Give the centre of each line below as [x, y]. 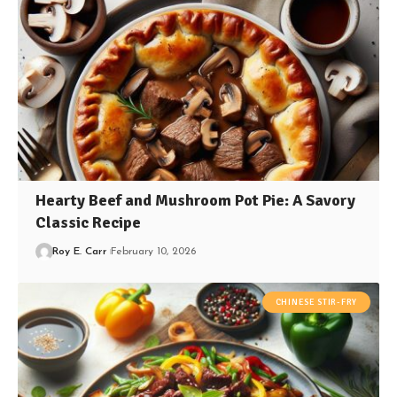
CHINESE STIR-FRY [316, 303]
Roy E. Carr [80, 251]
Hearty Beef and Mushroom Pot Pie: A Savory [196, 200]
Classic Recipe [89, 222]
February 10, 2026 [154, 251]
